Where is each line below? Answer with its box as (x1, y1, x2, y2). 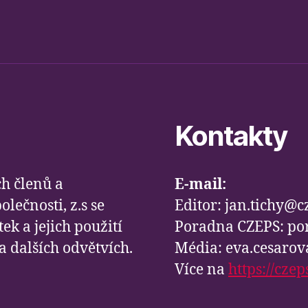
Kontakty (175, 119, 287, 153)
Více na (175, 261, 228, 280)
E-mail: (175, 175, 226, 195)
